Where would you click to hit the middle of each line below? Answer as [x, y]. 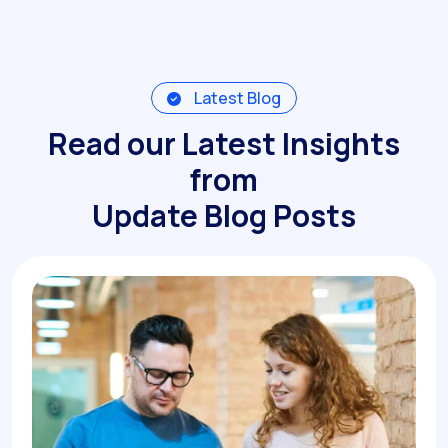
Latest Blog [236, 98]
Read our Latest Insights [224, 144]
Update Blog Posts [224, 216]
